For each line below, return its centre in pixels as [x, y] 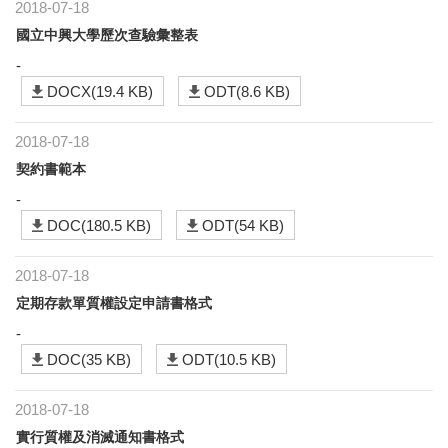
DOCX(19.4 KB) [100, 91]
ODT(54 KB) [243, 225]
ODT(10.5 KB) [229, 359]
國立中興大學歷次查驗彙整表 [107, 34]
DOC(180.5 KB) [99, 225]
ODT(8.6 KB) [247, 91]
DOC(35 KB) [89, 359]
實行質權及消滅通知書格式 [100, 436]
